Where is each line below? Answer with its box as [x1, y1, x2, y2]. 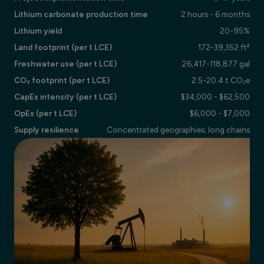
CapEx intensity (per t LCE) [14, 91, 117, 101]
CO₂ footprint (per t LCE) [14, 75, 110, 85]
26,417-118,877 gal [182, 58, 250, 68]
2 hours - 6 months [181, 9, 250, 19]
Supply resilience [14, 124, 79, 134]
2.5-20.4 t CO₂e [192, 75, 250, 85]
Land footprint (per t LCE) [14, 42, 112, 52]
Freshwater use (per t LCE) [14, 58, 117, 68]
